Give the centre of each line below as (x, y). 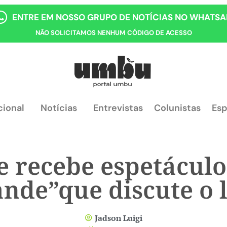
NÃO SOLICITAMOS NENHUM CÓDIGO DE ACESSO (113, 33)
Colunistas (177, 108)
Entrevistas (118, 108)
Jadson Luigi (118, 218)
